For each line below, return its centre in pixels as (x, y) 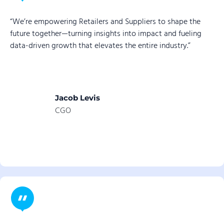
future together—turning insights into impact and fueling (106, 34)
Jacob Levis (77, 97)
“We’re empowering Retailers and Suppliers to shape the (105, 22)
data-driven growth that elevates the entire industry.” (100, 46)
